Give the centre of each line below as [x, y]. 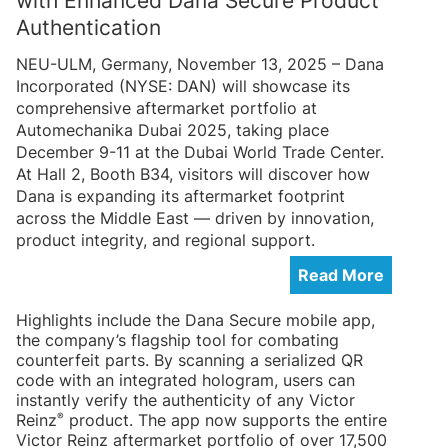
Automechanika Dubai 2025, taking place [172, 129]
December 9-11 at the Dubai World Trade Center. [200, 151]
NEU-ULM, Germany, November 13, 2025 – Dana [200, 63]
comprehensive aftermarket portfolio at [166, 107]
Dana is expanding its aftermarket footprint [180, 195]
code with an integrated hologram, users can [185, 379]
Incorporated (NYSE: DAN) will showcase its [183, 85]
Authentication [88, 27]
